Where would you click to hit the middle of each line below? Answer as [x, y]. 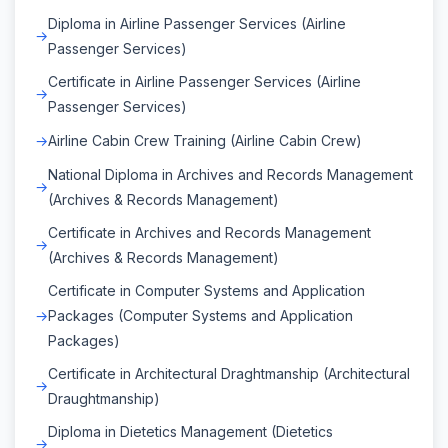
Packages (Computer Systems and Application [200, 315]
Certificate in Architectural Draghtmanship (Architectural [229, 373]
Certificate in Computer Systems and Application [206, 290]
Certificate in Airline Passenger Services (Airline [204, 81]
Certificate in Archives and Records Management [209, 232]
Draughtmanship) [104, 398]
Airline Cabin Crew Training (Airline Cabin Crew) [205, 140]
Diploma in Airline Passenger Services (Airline [197, 23]
